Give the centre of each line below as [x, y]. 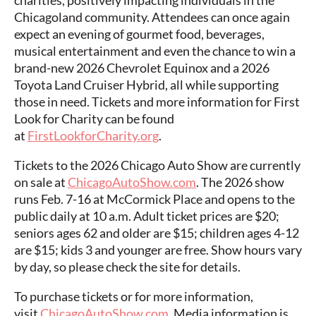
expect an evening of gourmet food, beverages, [139, 34]
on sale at [41, 182]
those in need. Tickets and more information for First [157, 102]
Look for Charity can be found [94, 119]
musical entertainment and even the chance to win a [155, 51]
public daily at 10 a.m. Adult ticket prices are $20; [147, 216]
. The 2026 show [240, 182]
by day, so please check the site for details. [127, 267]
